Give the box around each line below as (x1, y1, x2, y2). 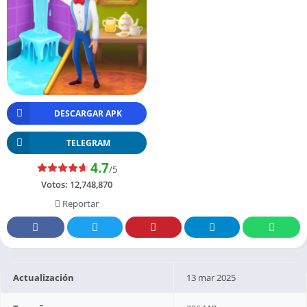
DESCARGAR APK (54, 107, 122, 119)
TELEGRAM (66, 136, 110, 149)
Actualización (13, 271, 75, 284)
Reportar (60, 197, 99, 210)
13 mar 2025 (186, 271, 236, 284)
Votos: (41, 177, 70, 191)
